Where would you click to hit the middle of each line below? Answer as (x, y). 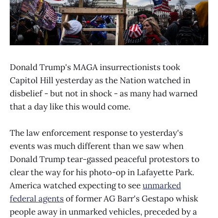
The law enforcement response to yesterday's (96, 133)
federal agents (37, 198)
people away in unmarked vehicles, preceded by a (103, 211)
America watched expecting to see (76, 185)
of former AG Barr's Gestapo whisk (131, 198)
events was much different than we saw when (97, 146)
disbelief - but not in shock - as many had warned (104, 93)
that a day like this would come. (70, 106)
